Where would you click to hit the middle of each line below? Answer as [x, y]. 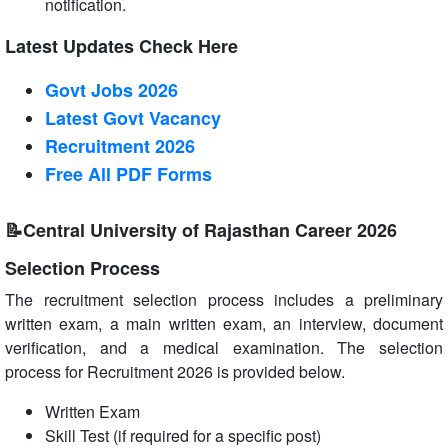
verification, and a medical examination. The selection [224, 347]
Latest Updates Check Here [121, 46]
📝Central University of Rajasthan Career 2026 [201, 230]
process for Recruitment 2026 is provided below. [175, 371]
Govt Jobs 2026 [111, 90]
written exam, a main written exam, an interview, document [224, 323]
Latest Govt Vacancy [133, 118]
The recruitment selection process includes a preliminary [224, 299]
